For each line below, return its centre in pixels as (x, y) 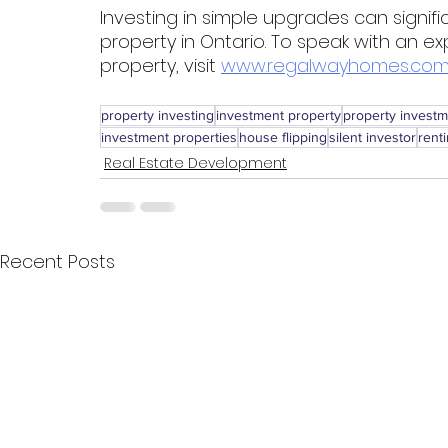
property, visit (160, 66)
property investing (157, 115)
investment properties (169, 137)
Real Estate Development (195, 163)
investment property (278, 115)
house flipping (283, 137)
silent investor (372, 137)
